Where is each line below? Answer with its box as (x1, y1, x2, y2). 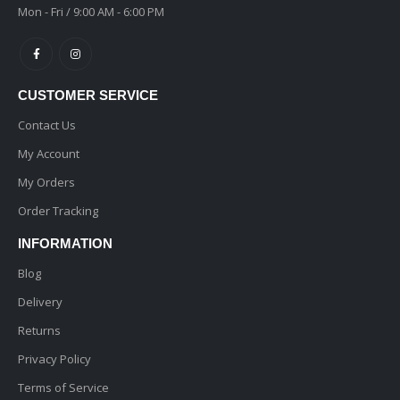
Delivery (18, 293, 62, 310)
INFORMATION (18, 235, 112, 251)
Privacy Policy (18, 350, 91, 367)
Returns (18, 321, 61, 338)
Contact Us (18, 116, 76, 133)
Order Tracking (18, 202, 98, 219)
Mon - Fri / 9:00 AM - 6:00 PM (18, 3, 164, 20)
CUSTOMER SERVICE (18, 87, 158, 103)
